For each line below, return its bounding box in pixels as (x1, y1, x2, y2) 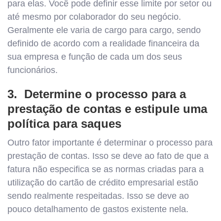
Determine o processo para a (24, 87, 186, 101)
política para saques (7, 116, 121, 130)
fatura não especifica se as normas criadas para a (7, 164, 204, 174)
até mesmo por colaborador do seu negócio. (7, 11, 181, 22)
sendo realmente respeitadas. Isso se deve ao (7, 190, 189, 201)
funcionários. (7, 65, 58, 75)
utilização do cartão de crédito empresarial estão (7, 177, 198, 187)
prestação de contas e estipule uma (7, 102, 207, 115)
